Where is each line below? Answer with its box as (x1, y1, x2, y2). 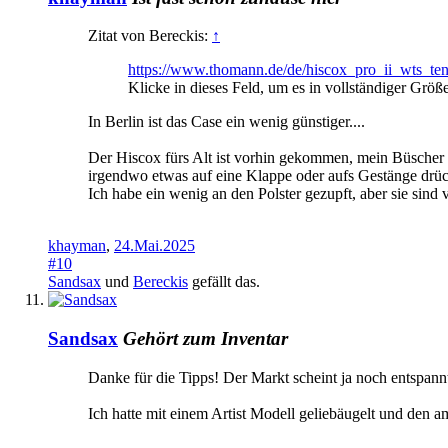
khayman (48, 237, 106, 255)
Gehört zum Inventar (123, 328, 288, 349)
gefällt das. (188, 273, 260, 291)
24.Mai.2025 (114, 237, 195, 255)
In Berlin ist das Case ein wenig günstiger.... (88, 113, 365, 131)
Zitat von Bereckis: (88, 27, 212, 45)
